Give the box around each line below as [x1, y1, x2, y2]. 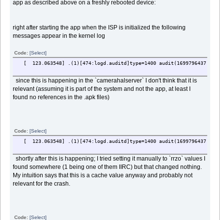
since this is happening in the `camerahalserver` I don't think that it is [13, 77, 197, 84]
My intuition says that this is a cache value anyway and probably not [13, 171, 193, 179]
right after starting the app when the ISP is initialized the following [13, 24, 186, 31]
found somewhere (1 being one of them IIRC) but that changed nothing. [13, 163, 202, 170]
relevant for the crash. [13, 180, 72, 187]
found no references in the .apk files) [13, 93, 111, 101]
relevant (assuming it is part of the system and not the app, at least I [13, 85, 191, 92]
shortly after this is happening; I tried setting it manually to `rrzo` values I [13, 155, 206, 162]
